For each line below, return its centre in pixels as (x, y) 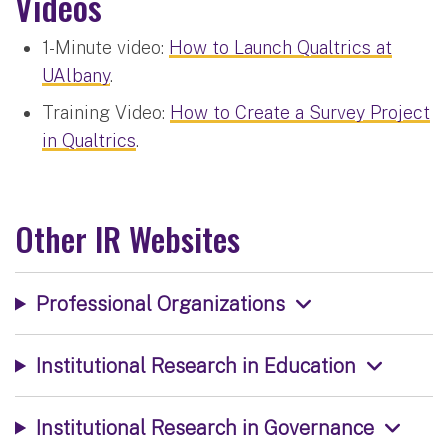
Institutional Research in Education (195, 365)
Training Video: (106, 112)
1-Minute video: (105, 47)
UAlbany (76, 75)
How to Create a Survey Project (300, 112)
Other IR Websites (127, 237)
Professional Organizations (160, 303)
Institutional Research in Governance (204, 427)
